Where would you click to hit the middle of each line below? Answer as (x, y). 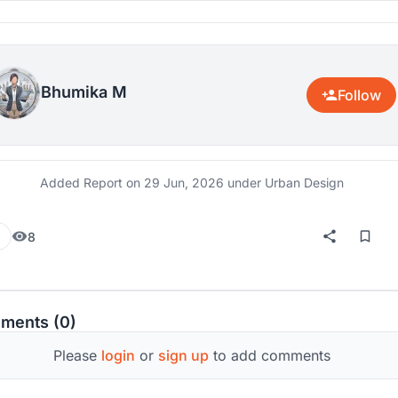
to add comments (270, 355)
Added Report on (92, 183)
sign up (183, 355)
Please (77, 355)
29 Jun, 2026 (184, 183)
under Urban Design (284, 183)
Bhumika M (84, 92)
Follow (359, 95)
